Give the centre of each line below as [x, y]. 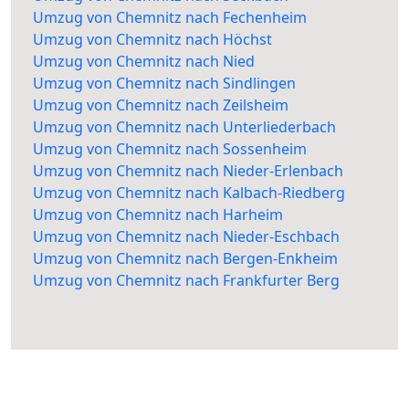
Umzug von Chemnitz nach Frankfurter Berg [186, 281]
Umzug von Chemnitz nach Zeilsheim [161, 105]
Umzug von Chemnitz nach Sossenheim [170, 149]
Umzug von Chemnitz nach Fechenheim [170, 18]
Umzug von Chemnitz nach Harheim [158, 215]
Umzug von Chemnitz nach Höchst [152, 40]
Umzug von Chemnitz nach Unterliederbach [184, 127]
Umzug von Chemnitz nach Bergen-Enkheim [185, 259]
